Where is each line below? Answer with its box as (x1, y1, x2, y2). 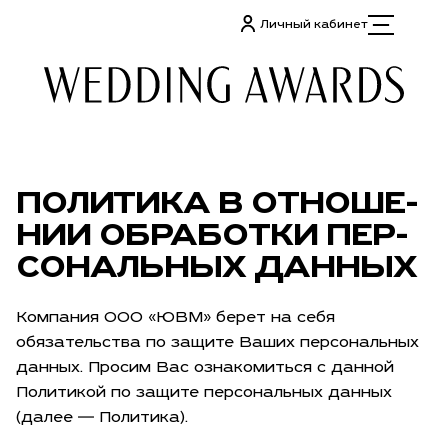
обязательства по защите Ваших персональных (16, 335, 419, 352)
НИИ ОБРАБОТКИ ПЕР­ (16, 220, 409, 253)
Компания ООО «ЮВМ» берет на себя (16, 310, 335, 327)
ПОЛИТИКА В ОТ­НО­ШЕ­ (16, 188, 419, 221)
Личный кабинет (259, 18, 368, 31)
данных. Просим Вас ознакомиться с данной (16, 360, 394, 377)
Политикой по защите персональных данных (16, 385, 392, 402)
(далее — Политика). (16, 410, 188, 427)
